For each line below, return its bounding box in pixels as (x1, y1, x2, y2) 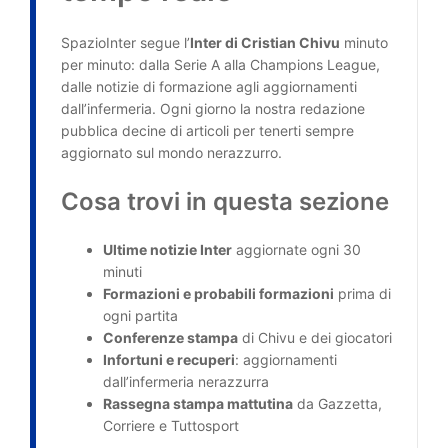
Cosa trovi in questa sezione (61, 187, 389, 216)
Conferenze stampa (103, 329, 238, 346)
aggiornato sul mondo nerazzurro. (61, 144, 282, 161)
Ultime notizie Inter (103, 241, 232, 258)
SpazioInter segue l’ (61, 34, 190, 51)
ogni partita (103, 307, 178, 324)
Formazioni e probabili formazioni (103, 285, 334, 302)
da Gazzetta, (293, 395, 382, 412)
